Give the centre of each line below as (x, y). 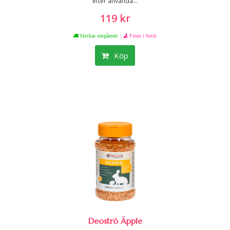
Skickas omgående (98, 35)
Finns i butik (143, 35)
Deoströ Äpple (115, 221)
